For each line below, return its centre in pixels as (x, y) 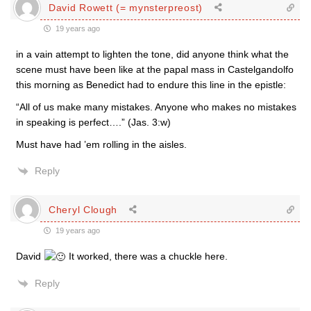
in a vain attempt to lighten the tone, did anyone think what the (152, 54)
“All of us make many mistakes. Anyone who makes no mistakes (156, 107)
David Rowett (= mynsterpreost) (126, 7)
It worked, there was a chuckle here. (146, 256)
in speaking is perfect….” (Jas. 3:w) (93, 122)
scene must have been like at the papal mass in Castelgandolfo (155, 69)
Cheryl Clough (83, 209)
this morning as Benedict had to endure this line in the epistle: (151, 85)
